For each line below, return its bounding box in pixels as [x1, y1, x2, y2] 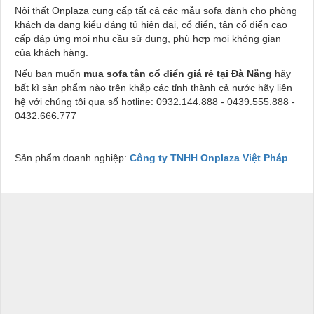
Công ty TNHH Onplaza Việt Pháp [130, 151, 288, 163]
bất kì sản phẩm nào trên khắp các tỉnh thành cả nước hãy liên [15, 81, 292, 93]
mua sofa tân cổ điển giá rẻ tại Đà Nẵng [83, 67, 272, 79]
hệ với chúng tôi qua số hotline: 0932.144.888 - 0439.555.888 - [15, 95, 295, 107]
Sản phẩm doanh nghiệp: [15, 151, 130, 163]
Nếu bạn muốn [15, 67, 83, 79]
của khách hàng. [15, 46, 88, 58]
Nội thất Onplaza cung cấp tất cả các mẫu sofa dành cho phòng [15, 4, 297, 16]
